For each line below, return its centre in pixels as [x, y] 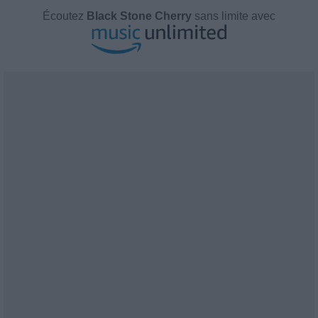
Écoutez [65, 16]
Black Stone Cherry [139, 16]
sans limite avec [234, 16]
